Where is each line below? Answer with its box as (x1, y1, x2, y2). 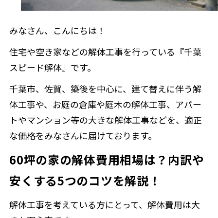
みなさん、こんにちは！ (9, 23, 106, 36)
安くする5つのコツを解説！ (9, 171, 161, 189)
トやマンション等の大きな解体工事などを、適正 (9, 113, 202, 126)
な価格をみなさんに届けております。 (9, 128, 157, 142)
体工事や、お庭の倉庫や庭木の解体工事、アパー (9, 97, 202, 110)
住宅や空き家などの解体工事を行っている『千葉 (9, 45, 202, 58)
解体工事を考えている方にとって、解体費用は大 (9, 198, 200, 211)
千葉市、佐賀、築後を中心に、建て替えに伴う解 (9, 82, 202, 95)
